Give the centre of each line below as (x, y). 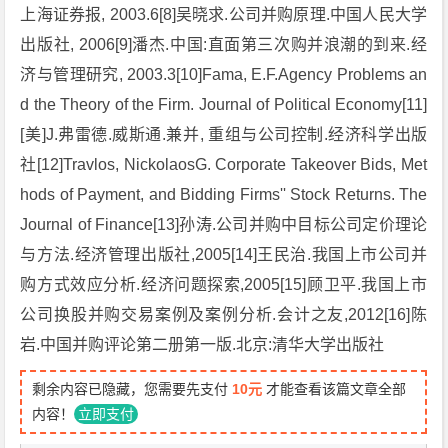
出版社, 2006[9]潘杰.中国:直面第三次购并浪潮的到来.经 (224, 44)
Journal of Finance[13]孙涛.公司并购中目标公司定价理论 (224, 224)
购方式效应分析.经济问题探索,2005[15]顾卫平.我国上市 (224, 284)
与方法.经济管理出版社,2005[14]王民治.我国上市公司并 (224, 254)
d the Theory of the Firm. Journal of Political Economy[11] (224, 104)
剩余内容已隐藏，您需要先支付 (132, 389)
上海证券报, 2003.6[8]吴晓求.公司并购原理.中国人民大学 (224, 14)
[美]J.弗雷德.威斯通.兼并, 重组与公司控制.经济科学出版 (224, 134)
